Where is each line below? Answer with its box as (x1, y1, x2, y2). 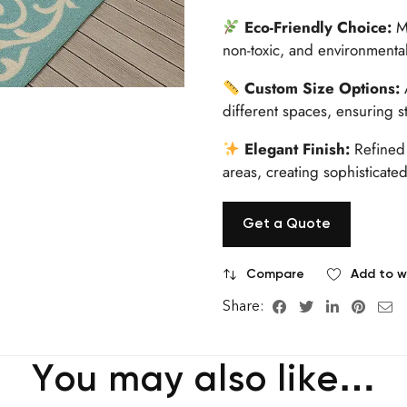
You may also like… (31, 356, 376, 401)
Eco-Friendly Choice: (244, 16, 392, 39)
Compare (245, 266, 304, 283)
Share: (222, 297, 268, 315)
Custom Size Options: (244, 77, 401, 100)
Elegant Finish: (244, 138, 351, 161)
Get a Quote (242, 215, 331, 233)
